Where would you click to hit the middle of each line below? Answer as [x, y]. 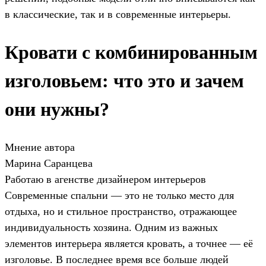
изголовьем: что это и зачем [124, 81]
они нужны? [57, 110]
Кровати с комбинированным [131, 53]
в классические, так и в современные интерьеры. [118, 14]
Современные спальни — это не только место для [119, 195]
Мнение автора [40, 147]
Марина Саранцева [49, 163]
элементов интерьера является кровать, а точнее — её [129, 243]
